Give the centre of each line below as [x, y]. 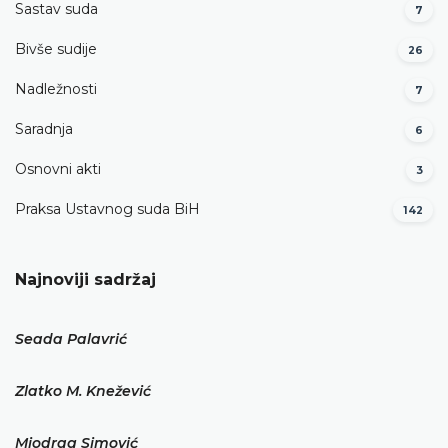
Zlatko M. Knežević [83, 391]
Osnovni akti [58, 169]
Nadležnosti [56, 89]
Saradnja [44, 129]
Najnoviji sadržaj [85, 279]
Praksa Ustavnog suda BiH [107, 209]
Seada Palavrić [71, 339]
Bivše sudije [56, 49]
